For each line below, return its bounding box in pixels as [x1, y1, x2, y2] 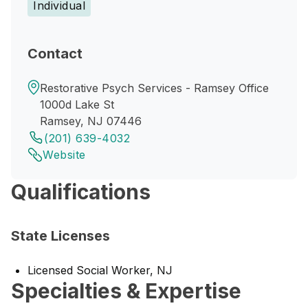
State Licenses [11, 228, 110, 244]
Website [43, 148, 86, 162]
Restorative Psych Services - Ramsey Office [40, 81, 269, 95]
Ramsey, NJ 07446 [40, 114, 142, 128]
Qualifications [11, 179, 151, 204]
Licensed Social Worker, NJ [27, 263, 173, 277]
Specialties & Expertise [11, 278, 241, 303]
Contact [27, 45, 82, 62]
